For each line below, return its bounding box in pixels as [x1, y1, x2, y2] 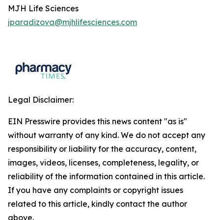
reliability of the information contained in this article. [8, 171, 205, 181]
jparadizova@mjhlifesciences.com [8, 17, 137, 27]
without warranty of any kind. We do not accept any [8, 130, 205, 140]
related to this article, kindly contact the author [8, 199, 187, 209]
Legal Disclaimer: [8, 95, 74, 105]
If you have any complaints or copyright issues [8, 185, 183, 195]
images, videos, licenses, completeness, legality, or [8, 158, 199, 167]
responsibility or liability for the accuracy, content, [8, 144, 196, 154]
